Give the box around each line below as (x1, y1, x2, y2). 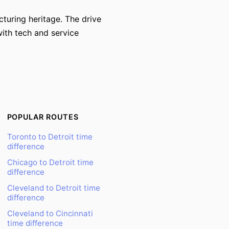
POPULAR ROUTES (7, 112, 79, 121)
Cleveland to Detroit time (7, 183, 100, 193)
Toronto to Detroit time (7, 132, 93, 142)
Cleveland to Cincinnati (7, 209, 93, 218)
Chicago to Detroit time (7, 157, 94, 167)
